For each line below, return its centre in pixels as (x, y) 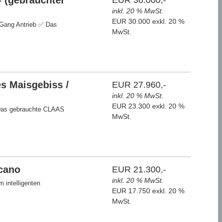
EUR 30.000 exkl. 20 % (148, 21)
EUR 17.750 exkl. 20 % (148, 191)
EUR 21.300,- (139, 169)
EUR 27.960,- (139, 85)
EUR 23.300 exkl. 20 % (148, 106)
